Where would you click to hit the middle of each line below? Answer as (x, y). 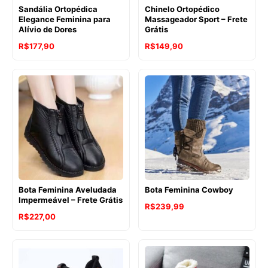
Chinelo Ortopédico (182, 9)
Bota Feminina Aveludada (68, 190)
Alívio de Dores (48, 30)
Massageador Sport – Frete (196, 19)
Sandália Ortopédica (58, 9)
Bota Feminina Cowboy (189, 190)
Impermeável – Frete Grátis (71, 200)
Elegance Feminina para (65, 19)
